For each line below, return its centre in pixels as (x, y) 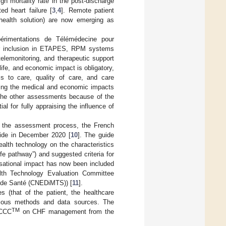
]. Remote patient (88, 10)
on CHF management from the (67, 211)
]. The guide (96, 135)
